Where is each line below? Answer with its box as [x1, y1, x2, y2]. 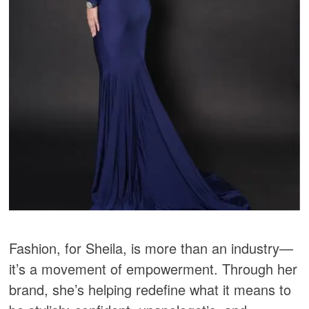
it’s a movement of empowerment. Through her [9, 258, 298, 279]
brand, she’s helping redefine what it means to [9, 279, 292, 299]
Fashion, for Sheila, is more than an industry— [9, 237, 294, 258]
